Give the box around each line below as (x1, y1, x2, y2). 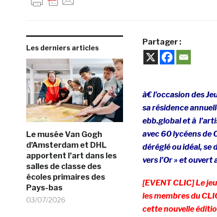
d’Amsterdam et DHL (26, 140, 107, 150)
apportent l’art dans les (26, 151, 117, 160)
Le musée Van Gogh (26, 129, 102, 139)
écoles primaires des (26, 172, 105, 182)
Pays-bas (26, 183, 62, 192)
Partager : (142, 37, 181, 46)
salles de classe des (26, 161, 101, 171)
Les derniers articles (26, 43, 99, 52)
